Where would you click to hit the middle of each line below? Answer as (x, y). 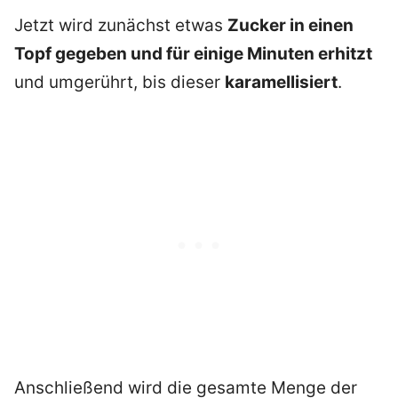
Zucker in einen (291, 26)
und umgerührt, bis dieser (119, 83)
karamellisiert (281, 83)
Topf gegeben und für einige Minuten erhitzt (193, 54)
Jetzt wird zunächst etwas (121, 26)
